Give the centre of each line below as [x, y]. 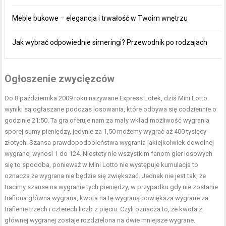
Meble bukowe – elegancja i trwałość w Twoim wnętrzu [100, 18]
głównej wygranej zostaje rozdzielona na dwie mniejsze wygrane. [100, 220]
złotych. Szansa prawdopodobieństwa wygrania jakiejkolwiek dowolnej [109, 142]
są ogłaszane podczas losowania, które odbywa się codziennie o [120, 109]
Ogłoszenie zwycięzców [60, 79]
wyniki [14, 109]
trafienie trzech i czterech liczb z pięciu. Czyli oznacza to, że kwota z [104, 209]
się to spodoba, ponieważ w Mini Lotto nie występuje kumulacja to [102, 164]
